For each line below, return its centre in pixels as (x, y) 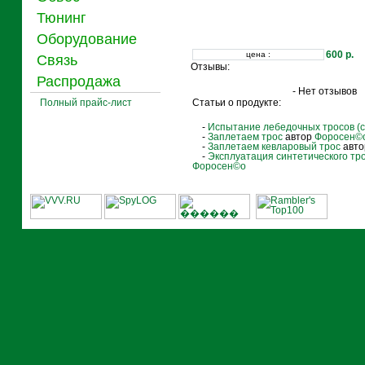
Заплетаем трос (245, 137)
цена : (258, 54)
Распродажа (76, 81)
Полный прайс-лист (81, 103)
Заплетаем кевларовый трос (274, 147)
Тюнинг (59, 18)
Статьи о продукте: (236, 103)
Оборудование (84, 39)
